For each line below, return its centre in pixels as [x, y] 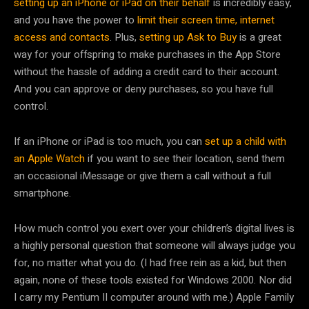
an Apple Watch [49, 159]
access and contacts [62, 38]
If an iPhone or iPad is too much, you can [109, 142]
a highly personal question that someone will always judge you [154, 246]
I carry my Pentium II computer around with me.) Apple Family [154, 298]
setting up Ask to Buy [188, 38]
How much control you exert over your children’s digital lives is [154, 229]
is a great [259, 38]
